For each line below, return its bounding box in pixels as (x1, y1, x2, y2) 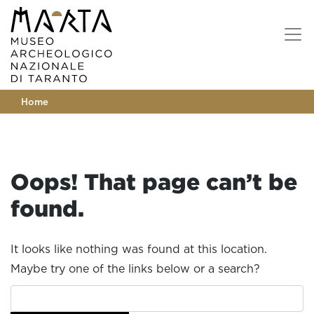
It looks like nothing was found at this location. (11, 243, 267, 256)
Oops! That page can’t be (11, 169, 297, 195)
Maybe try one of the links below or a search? (11, 262, 260, 275)
